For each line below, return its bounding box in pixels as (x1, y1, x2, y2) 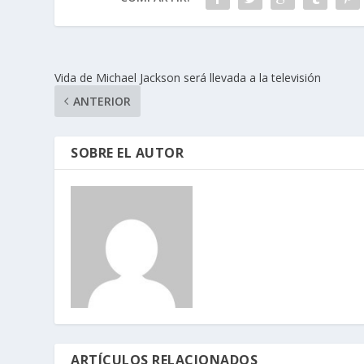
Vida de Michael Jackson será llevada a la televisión (54, 70, 322, 86)
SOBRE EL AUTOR (71, 144, 184, 162)
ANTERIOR (73, 93, 132, 110)
